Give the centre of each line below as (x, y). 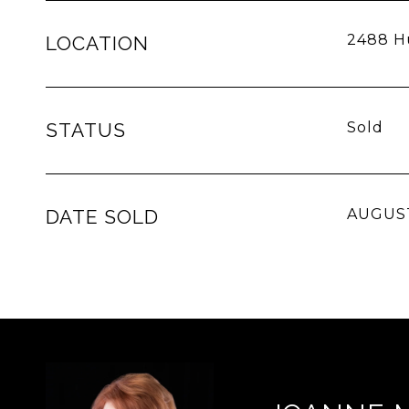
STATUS (86, 130)
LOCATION (97, 43)
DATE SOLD (102, 217)
